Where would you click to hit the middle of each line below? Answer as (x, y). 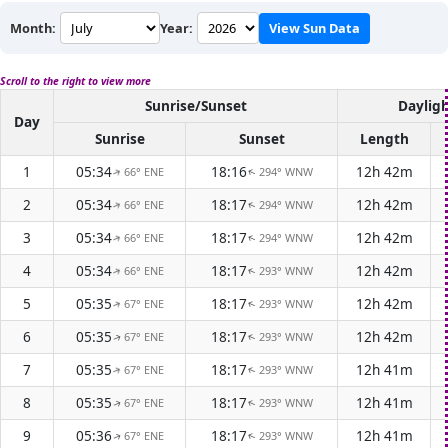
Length (384, 138)
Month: (33, 27)
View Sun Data (314, 27)
